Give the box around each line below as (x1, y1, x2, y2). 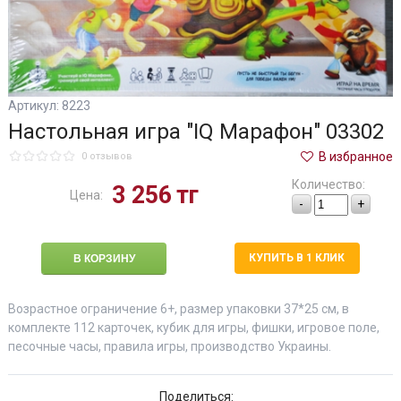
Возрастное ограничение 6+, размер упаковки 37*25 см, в (7, 301, 349, 316)
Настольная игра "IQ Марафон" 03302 (7, 118, 384, 144)
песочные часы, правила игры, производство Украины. (7, 338, 331, 354)
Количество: (291, 176, 365, 192)
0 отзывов (81, 150, 132, 163)
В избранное (316, 149, 394, 164)
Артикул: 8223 (7, 98, 90, 113)
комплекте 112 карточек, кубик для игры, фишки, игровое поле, (7, 320, 380, 335)
